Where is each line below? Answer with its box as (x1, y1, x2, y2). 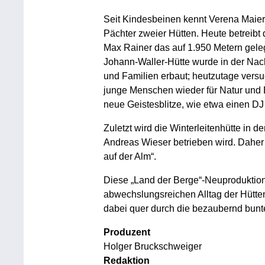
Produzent (103, 227, 150, 238)
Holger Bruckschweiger (103, 241, 202, 252)
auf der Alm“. (103, 151, 156, 162)
